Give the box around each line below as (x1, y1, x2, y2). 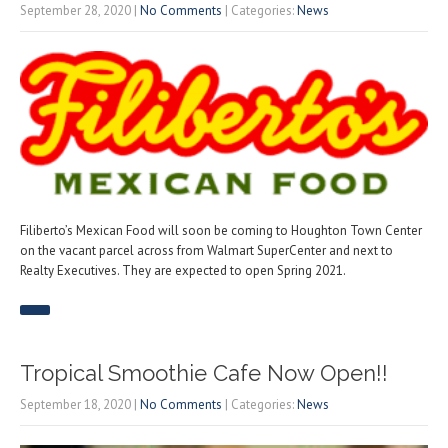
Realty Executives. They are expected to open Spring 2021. (20, 262, 346, 280)
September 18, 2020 (20, 396, 131, 414)
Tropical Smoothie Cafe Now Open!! (20, 360, 388, 387)
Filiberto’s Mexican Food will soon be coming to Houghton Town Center (20, 222, 422, 240)
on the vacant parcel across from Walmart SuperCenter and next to (20, 242, 393, 260)
